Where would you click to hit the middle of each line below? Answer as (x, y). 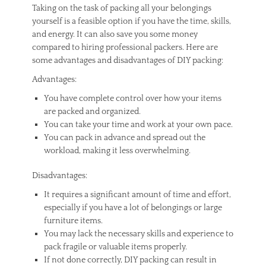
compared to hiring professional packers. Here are (125, 47)
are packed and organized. (92, 111)
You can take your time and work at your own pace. (138, 124)
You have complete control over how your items (133, 98)
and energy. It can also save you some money (115, 34)
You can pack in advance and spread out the (125, 137)
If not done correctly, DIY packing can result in (130, 260)
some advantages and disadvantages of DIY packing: (128, 60)
